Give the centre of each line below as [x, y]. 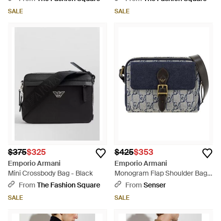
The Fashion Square [69, 185]
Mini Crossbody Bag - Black [50, 173]
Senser [155, 185]
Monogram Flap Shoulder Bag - [163, 173]
